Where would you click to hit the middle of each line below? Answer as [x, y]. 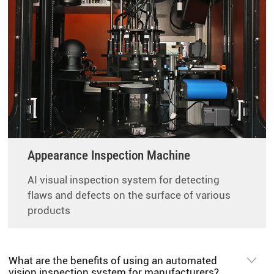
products [49, 210]
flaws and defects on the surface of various [129, 195]
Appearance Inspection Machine [109, 155]
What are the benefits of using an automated [113, 260]
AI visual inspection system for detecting [124, 180]
